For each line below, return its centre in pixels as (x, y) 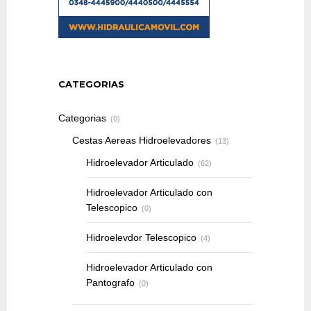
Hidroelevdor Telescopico (141, 237)
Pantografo (110, 282)
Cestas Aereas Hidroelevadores (142, 140)
